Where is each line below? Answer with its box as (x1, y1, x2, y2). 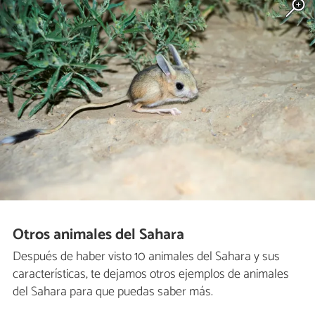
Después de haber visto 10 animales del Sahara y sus (13, 245, 280, 267)
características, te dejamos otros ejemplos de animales (13, 263, 289, 285)
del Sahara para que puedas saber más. (13, 281, 213, 302)
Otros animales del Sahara (13, 222, 185, 248)
